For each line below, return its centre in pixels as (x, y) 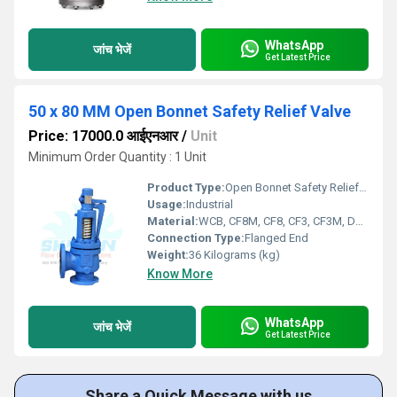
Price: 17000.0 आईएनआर (103, 136)
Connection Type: (196, 238)
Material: (173, 221)
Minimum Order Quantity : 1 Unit (117, 157)
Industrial (210, 204)
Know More (180, 274)
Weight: (168, 255)
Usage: (167, 204)
